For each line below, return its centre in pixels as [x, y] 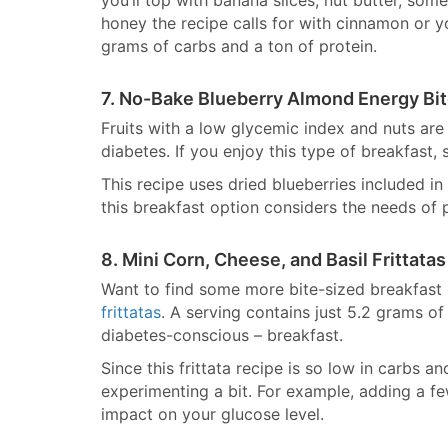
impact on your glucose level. [212, 414]
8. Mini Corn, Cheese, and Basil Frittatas [273, 259]
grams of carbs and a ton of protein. [239, 46]
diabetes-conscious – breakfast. [222, 335]
